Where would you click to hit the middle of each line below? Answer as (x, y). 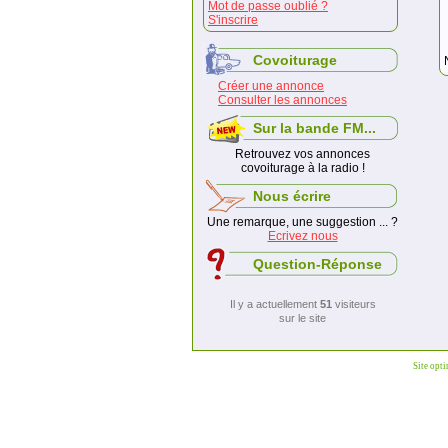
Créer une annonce (271, 86)
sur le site (302, 318)
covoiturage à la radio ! (302, 168)
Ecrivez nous (302, 236)
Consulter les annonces (282, 100)
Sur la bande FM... (314, 128)
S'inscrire (233, 20)
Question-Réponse (317, 264)
